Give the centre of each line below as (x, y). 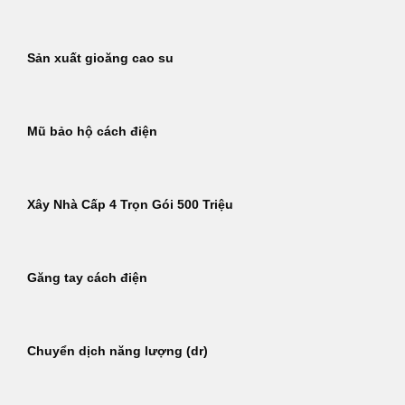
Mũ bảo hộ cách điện (92, 132)
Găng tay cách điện (87, 278)
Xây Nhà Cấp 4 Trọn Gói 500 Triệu (130, 205)
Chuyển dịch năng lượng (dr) (118, 352)
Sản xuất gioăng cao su (100, 59)
